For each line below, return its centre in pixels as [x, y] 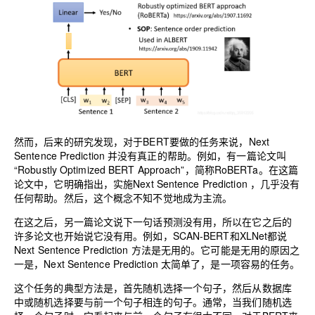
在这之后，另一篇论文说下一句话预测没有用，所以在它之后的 [153, 221]
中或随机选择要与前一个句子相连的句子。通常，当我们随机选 [153, 301]
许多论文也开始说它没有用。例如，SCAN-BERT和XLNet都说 [151, 235]
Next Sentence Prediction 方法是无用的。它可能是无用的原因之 [157, 249]
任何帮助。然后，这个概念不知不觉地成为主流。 [123, 197]
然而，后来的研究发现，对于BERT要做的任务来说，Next [142, 141]
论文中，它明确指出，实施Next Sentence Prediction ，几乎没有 [157, 183]
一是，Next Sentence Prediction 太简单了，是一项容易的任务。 [157, 263]
